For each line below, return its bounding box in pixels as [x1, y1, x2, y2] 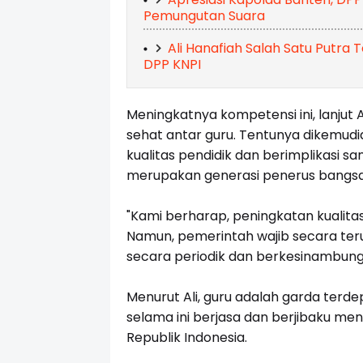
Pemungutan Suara [143, 6, 265, 26]
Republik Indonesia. [126, 328, 247, 348]
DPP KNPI [143, 55, 201, 75]
